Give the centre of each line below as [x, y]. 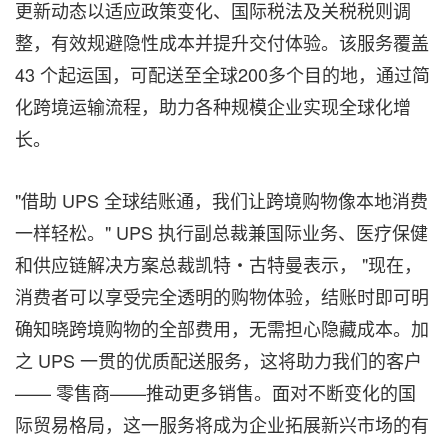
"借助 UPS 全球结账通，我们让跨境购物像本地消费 [221, 200]
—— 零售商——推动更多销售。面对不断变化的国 [215, 392]
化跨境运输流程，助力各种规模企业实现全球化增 [213, 106]
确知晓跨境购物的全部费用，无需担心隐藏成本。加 [222, 328]
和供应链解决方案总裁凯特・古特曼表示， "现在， [218, 264]
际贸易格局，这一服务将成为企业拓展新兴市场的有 [222, 424]
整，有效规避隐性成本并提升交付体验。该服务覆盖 [222, 42]
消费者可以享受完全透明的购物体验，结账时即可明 [222, 296]
